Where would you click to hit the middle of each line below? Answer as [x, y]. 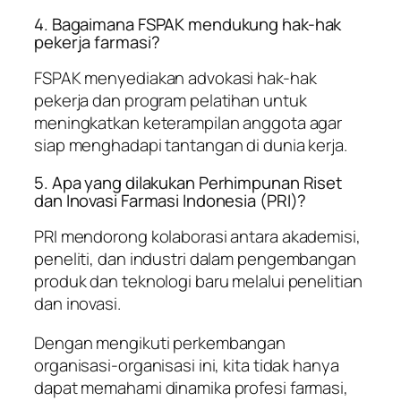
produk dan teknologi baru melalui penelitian [198, 282]
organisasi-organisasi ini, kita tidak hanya [187, 365]
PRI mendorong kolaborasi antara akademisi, [197, 237]
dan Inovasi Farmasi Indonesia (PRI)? [171, 200]
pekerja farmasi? [97, 42]
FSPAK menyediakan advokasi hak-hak [175, 78]
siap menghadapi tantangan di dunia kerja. [191, 145]
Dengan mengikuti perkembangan [160, 342]
